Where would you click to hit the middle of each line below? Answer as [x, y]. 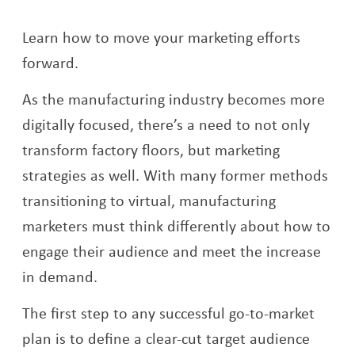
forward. [51, 63]
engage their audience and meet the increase [172, 251]
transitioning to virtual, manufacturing [149, 200]
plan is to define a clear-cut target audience [166, 338]
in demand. [60, 277]
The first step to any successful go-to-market [169, 313]
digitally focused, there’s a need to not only [166, 124]
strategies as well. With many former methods [176, 175]
